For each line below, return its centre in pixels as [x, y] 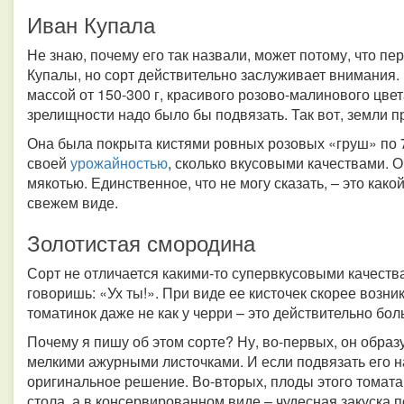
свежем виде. [73, 202]
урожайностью [119, 163]
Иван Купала [91, 24]
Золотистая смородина [141, 242]
